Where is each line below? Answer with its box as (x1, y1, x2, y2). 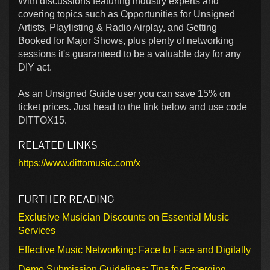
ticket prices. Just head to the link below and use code (18, 102, 247, 113)
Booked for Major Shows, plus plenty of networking (18, 36, 234, 46)
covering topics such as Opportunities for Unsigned (18, 9, 235, 20)
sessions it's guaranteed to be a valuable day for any (18, 49, 241, 60)
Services (18, 225, 55, 236)
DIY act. (18, 62, 52, 73)
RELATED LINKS (18, 138, 98, 152)
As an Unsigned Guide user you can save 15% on (18, 89, 230, 99)
